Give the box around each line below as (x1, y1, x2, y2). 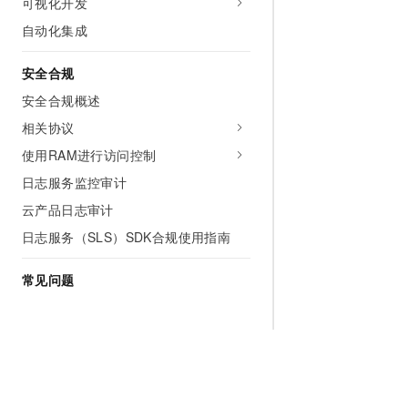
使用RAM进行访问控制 (22, 146, 157, 164)
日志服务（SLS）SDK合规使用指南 (22, 228, 231, 246)
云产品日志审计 (22, 200, 114, 219)
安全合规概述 (22, 91, 101, 109)
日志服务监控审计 (22, 173, 127, 191)
